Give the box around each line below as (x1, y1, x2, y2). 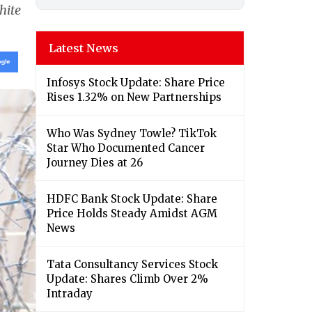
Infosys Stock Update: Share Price (47, 76, 225, 90)
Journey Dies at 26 (47, 156, 143, 170)
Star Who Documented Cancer (47, 141, 205, 155)
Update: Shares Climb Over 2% (47, 272, 208, 286)
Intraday (47, 287, 93, 301)
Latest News (49, 41, 118, 56)
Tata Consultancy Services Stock (47, 258, 218, 272)
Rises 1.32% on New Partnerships (47, 91, 221, 104)
